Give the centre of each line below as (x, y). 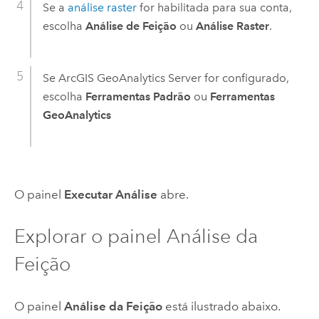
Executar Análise (110, 194)
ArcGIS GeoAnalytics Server (130, 78)
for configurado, (245, 78)
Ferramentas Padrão (138, 97)
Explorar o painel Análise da (136, 236)
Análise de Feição (131, 26)
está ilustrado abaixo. (221, 306)
